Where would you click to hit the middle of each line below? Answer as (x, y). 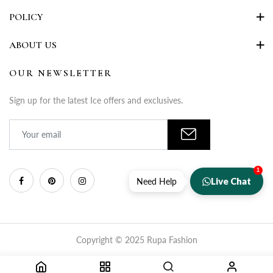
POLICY (26, 17)
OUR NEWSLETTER (61, 73)
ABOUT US (33, 45)
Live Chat (231, 181)
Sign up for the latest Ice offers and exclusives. (96, 101)
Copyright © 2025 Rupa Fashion (136, 240)
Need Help (157, 181)
